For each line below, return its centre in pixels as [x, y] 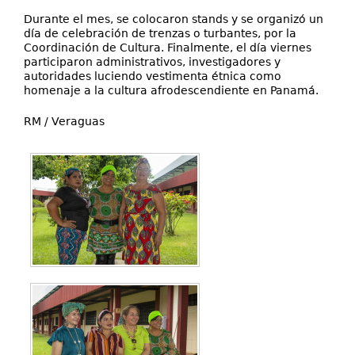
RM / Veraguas [64, 121]
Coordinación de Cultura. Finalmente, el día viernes [168, 48]
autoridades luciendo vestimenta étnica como [153, 76]
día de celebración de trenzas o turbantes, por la [160, 33]
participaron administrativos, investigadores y [152, 62]
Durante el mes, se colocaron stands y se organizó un [174, 19]
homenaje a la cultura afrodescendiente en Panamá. [171, 90]
